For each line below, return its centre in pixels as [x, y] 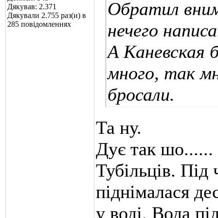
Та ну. [119, 127]
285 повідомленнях [39, 24]
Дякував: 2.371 [32, 7]
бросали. [141, 94]
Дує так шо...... [154, 149]
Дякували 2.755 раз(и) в [47, 15]
